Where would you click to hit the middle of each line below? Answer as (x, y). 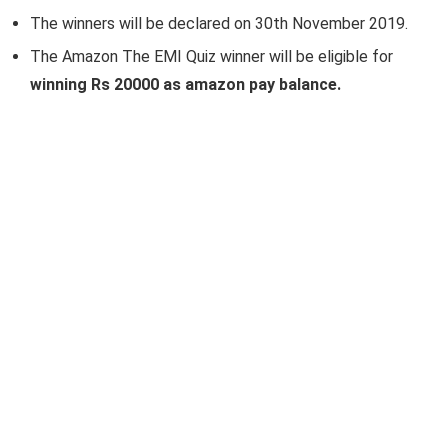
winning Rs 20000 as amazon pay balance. (185, 84)
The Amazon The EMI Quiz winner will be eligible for (211, 56)
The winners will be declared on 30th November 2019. (219, 23)
